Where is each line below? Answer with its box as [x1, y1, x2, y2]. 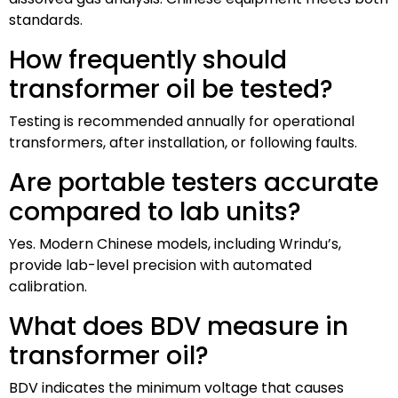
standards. [9, 9, 83, 30]
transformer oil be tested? [9, 71, 333, 107]
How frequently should [9, 42, 287, 77]
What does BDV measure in [9, 308, 348, 344]
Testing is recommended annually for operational [9, 110, 354, 131]
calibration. [9, 275, 87, 297]
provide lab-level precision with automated [9, 254, 312, 275]
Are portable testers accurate [9, 164, 378, 200]
